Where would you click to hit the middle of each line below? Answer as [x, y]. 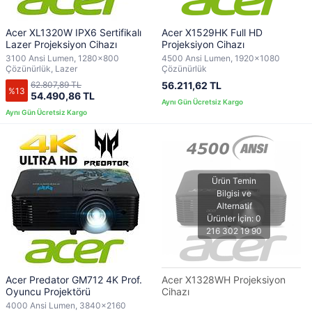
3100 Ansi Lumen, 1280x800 [62, 58]
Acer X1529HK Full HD [212, 32]
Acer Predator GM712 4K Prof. [74, 280]
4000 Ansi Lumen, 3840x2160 [66, 305]
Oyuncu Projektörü [48, 291]
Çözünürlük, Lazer [41, 69]
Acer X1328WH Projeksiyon [224, 280]
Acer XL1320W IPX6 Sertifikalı [73, 32]
